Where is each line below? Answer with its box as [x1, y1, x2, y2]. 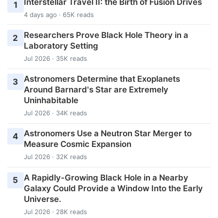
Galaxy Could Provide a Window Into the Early [23, 183, 203, 193]
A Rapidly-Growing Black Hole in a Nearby [23, 172, 188, 182]
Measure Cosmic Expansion [23, 139, 131, 149]
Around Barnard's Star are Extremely [23, 85, 168, 95]
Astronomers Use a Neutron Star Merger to [23, 128, 192, 139]
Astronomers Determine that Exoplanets [23, 74, 180, 84]
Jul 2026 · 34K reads [23, 109, 87, 117]
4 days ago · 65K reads [23, 10, 94, 18]
